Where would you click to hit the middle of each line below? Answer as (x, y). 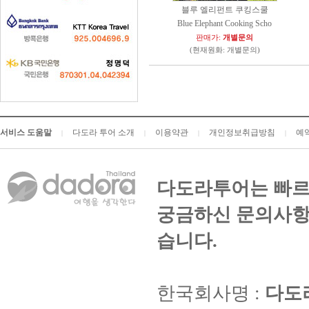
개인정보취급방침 (242, 132)
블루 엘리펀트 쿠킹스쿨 (225, 10)
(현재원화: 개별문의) (225, 50)
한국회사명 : (211, 293)
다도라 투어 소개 (103, 132)
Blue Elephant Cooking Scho (225, 23)
